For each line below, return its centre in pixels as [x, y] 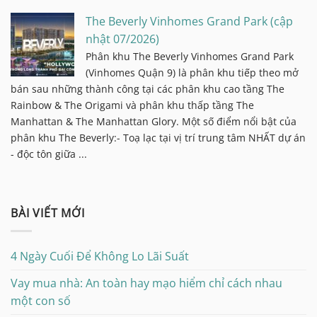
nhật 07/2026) [122, 39]
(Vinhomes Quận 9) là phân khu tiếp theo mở [192, 73]
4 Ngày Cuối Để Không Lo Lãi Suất [100, 256]
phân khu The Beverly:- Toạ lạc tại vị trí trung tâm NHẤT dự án [158, 138]
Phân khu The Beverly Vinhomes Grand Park [190, 57]
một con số [41, 300]
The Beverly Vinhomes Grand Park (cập [189, 22]
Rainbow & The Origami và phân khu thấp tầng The [132, 105]
